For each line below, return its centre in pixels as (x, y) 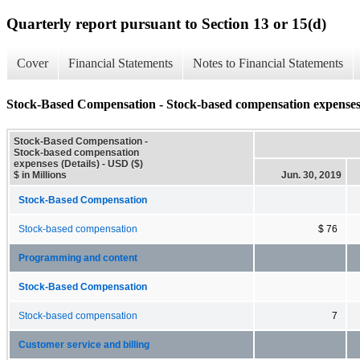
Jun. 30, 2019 (311, 175)
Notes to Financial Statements (268, 63)
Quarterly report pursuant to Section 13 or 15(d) (166, 23)
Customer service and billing (84, 344)
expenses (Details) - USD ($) (78, 164)
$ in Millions (40, 175)
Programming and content (78, 258)
